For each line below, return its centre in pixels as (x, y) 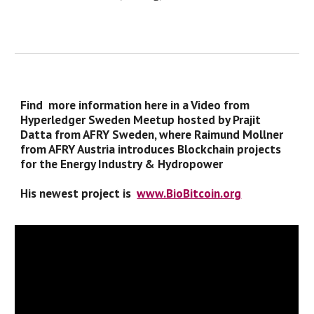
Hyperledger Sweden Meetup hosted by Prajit (141, 120)
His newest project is (79, 193)
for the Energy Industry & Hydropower (122, 164)
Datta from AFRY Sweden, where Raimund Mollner (152, 134)
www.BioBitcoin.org (189, 193)
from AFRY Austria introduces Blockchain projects (151, 149)
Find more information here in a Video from (135, 105)
